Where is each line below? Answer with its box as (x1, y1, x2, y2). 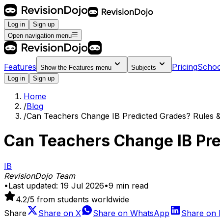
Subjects (131, 63, 156, 71)
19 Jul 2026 (60, 180, 104, 191)
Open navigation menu (8, 31, 72, 39)
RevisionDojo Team (4, 170, 75, 181)
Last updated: (8, 180, 58, 191)
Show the (40, 63, 69, 71)
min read (116, 180, 148, 191)
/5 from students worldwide (27, 194, 129, 204)
